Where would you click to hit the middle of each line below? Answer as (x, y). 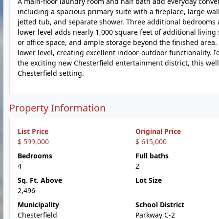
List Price (33, 131)
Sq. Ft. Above (40, 180)
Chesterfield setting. (51, 73)
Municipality (38, 205)
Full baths (152, 156)
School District (160, 205)
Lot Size (148, 180)
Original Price (158, 131)
